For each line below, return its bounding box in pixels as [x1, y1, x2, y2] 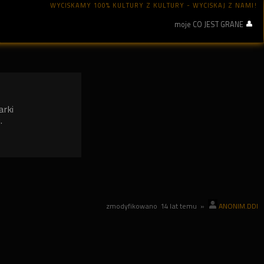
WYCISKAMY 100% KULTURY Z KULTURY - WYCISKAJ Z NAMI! [50, 2, 258, 9]
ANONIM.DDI [219, 202, 258, 210]
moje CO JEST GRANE [174, 19, 243, 29]
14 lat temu [161, 202, 197, 210]
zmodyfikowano [106, 202, 161, 210]
